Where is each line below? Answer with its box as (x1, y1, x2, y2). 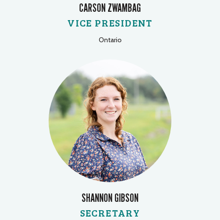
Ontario (98, 35, 122, 44)
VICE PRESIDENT (67, 15, 153, 29)
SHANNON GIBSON (82, 190, 138, 205)
